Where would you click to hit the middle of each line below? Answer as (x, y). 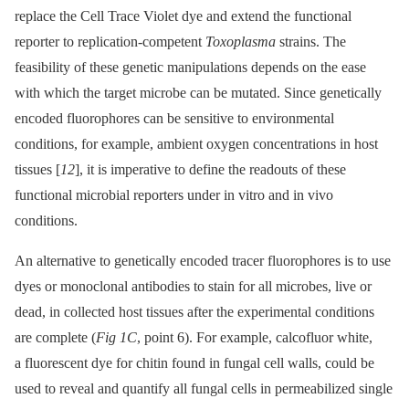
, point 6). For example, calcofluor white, (255, 338)
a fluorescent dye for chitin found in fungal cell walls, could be (194, 363)
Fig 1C (116, 338)
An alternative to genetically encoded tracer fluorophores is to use (203, 261)
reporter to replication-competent (110, 42)
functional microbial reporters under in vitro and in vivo (174, 195)
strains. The (311, 42)
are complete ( (55, 338)
